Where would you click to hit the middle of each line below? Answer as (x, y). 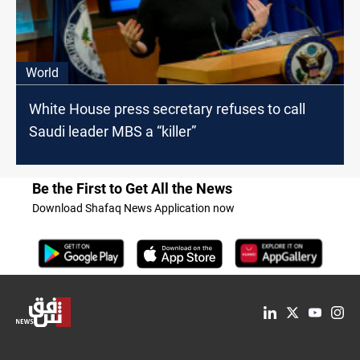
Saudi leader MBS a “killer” (112, 132)
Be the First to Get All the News (132, 189)
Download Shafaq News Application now (133, 209)
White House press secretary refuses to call (167, 109)
